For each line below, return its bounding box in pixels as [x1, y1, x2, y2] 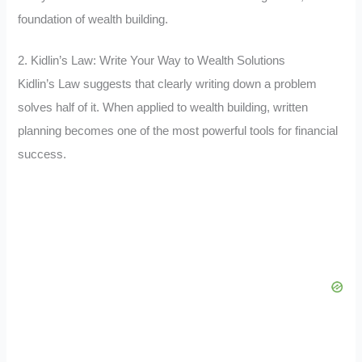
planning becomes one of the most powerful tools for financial [18, 124, 339, 137]
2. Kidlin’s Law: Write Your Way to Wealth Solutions [18, 53, 286, 67]
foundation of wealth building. [18, 13, 169, 27]
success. [18, 147, 67, 161]
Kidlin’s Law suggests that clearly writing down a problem [18, 77, 318, 90]
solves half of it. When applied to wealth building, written [18, 100, 309, 114]
